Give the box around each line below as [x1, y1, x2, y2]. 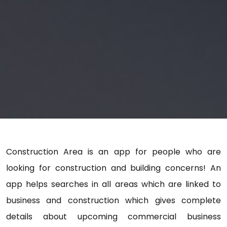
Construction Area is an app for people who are [6, 146, 221, 158]
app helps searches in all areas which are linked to [6, 178, 221, 191]
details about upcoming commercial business [6, 211, 221, 223]
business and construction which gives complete [6, 195, 221, 207]
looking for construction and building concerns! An [6, 162, 221, 174]
